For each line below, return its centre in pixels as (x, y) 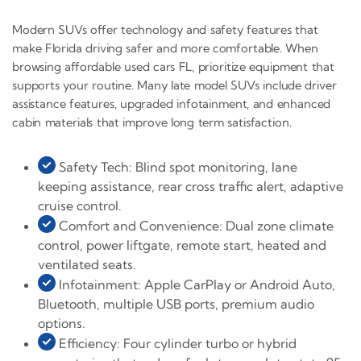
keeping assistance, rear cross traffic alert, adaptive (191, 186)
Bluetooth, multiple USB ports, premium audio (176, 303)
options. (62, 323)
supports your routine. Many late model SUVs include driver (174, 85)
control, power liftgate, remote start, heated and (182, 245)
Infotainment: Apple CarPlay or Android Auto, (195, 284)
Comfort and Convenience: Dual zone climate (195, 225)
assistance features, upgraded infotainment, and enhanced (172, 103)
